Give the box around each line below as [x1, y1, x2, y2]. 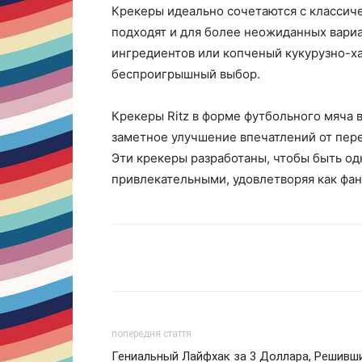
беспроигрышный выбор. [112, 65, 260, 82]
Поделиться [152, 251, 208, 264]
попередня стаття [112, 327, 192, 339]
